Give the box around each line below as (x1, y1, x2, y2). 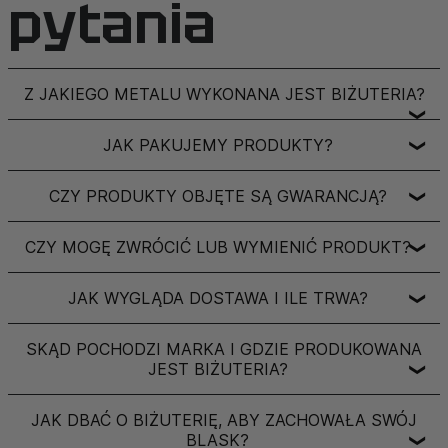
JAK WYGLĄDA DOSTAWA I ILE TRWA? (67, 288, 368, 308)
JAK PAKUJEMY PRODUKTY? (102, 135, 333, 155)
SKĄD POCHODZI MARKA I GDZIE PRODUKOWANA (26, 339, 422, 359)
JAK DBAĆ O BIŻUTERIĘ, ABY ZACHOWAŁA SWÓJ (31, 410, 417, 430)
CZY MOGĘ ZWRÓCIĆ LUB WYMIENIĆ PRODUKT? (24, 237, 411, 257)
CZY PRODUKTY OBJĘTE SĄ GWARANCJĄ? (48, 186, 387, 206)
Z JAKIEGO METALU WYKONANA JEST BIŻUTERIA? (23, 84, 425, 104)
